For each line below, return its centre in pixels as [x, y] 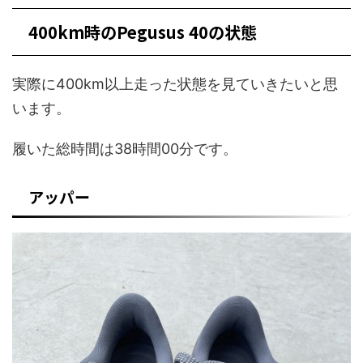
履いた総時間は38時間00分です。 [125, 149]
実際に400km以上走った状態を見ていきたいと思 [175, 84]
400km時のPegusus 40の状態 [143, 32]
